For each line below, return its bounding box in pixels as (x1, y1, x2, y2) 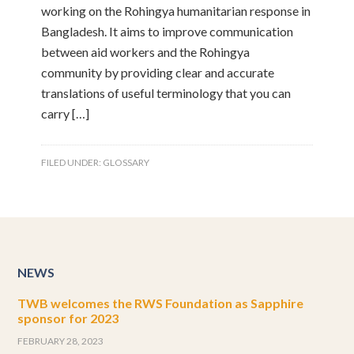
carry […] (41, 106, 90, 121)
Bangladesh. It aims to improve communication (41, 24, 294, 39)
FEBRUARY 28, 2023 (17, 335, 104, 347)
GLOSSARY (103, 156, 150, 168)
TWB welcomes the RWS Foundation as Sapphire (17, 296, 304, 311)
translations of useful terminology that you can (41, 85, 292, 100)
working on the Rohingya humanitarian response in (41, 3, 311, 18)
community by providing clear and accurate (41, 65, 275, 80)
